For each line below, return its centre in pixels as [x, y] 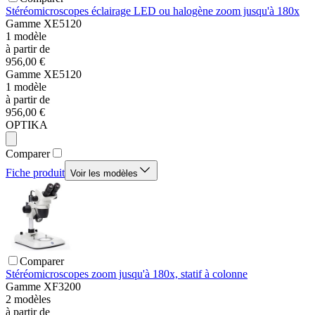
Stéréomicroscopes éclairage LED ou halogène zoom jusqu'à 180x [153, 11]
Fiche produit [35, 173]
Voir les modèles [104, 174]
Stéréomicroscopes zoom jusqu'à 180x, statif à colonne [127, 274]
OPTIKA [27, 125]
